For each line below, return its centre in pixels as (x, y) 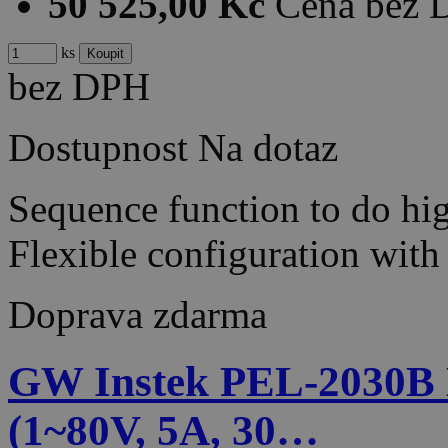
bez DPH (79, 87)
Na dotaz (268, 148)
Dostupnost (98, 148)
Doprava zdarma (137, 315)
